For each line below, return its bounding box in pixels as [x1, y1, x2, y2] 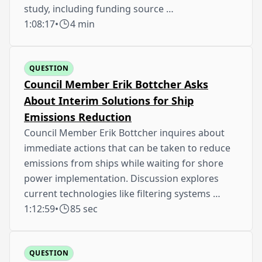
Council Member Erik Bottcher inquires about [24, 126, 225, 139]
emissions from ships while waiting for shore [24, 156, 223, 170]
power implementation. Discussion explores [24, 171, 219, 185]
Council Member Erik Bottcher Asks [24, 77, 208, 91]
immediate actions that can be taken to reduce [24, 141, 230, 154]
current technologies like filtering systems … [24, 187, 220, 200]
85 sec [70, 202, 98, 215]
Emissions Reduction [24, 109, 132, 124]
